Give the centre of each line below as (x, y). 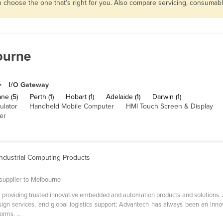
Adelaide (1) (123, 97)
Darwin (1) (167, 97)
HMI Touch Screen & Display (169, 107)
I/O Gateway (29, 85)
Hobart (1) (80, 97)
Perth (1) (42, 97)
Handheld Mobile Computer (72, 107)
